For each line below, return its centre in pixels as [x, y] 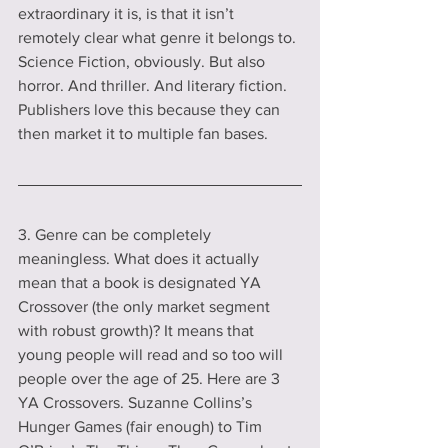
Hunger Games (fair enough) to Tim [142, 427]
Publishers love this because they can [151, 110]
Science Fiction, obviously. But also [143, 62]
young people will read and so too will [152, 355]
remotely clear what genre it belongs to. [159, 38]
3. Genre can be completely [116, 235]
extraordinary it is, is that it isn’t [128, 14]
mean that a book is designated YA [141, 283]
